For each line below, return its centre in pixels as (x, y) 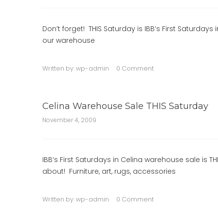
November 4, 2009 (69, 120)
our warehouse (69, 40)
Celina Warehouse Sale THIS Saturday (125, 106)
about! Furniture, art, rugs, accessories (109, 171)
